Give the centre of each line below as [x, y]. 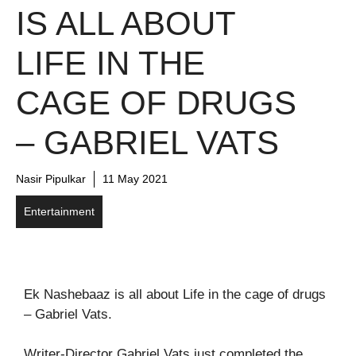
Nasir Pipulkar [51, 178]
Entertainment [59, 211]
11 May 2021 [135, 178]
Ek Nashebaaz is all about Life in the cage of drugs [175, 294]
